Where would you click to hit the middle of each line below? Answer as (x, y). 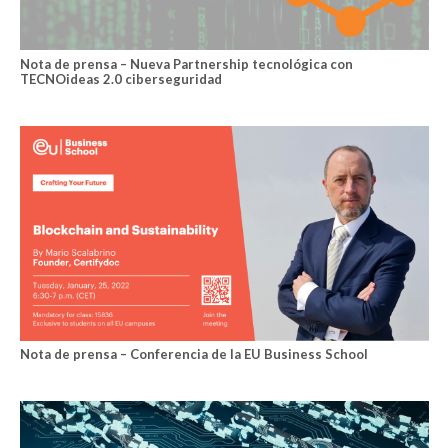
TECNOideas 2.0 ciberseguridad (120, 78)
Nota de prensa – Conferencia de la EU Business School (193, 354)
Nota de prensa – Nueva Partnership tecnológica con (186, 63)
